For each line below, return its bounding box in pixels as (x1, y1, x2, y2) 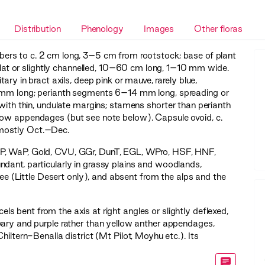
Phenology (80, 24, 124, 34)
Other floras (194, 24, 243, 34)
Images (143, 24, 174, 34)
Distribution (14, 24, 61, 34)
